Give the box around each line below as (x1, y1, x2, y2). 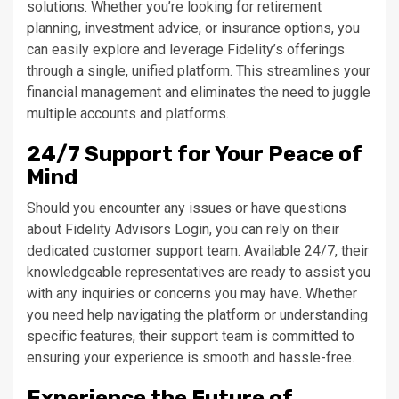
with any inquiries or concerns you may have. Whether (27, 284, 357, 302)
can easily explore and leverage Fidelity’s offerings (27, 40, 345, 58)
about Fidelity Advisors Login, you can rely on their (27, 220, 339, 238)
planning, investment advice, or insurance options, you (27, 19, 360, 37)
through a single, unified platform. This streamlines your (27, 61, 370, 79)
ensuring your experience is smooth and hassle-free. (27, 348, 354, 366)
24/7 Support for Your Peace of (27, 141, 362, 167)
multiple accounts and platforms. (27, 104, 229, 122)
